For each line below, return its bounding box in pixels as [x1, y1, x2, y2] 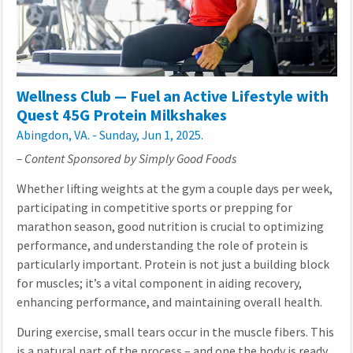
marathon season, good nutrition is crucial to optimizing [16, 218, 324, 236]
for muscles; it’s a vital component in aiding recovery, [16, 275, 302, 292]
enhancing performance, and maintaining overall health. [16, 294, 325, 311]
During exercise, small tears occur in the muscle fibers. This [16, 324, 334, 341]
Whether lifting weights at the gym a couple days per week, [16, 180, 333, 198]
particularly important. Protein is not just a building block [16, 256, 329, 273]
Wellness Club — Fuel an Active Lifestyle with [16, 86, 329, 108]
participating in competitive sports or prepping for [16, 199, 292, 217]
